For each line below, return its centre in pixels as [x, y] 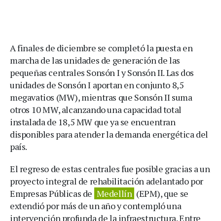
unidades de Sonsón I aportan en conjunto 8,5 [97, 85]
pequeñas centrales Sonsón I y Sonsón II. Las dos [102, 72]
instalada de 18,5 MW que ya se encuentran [93, 122]
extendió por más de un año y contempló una [96, 205]
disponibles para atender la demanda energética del [109, 134]
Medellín [114, 193]
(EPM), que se [161, 193]
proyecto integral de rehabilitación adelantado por [107, 181]
